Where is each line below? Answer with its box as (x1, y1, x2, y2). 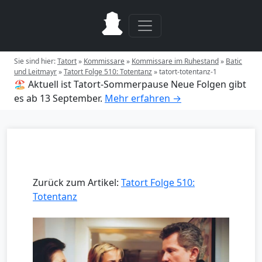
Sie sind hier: (14, 56, 57, 66)
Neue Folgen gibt (171, 78, 246, 91)
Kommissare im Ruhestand (132, 56, 219, 66)
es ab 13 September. (14, 92, 102, 105)
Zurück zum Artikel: (33, 176, 121, 189)
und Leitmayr (14, 67, 57, 77)
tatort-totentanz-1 (159, 67, 217, 77)
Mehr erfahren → (105, 92, 181, 105)
